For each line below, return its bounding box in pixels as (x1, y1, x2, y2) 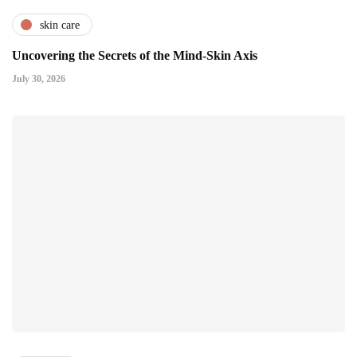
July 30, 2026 (12, 73, 65, 85)
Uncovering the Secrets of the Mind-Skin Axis (12, 49, 257, 63)
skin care (40, 18, 80, 31)
